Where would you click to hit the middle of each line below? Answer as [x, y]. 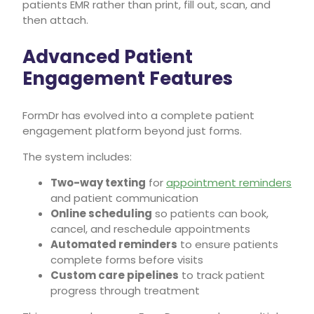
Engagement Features [128, 78]
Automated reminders [114, 244]
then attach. [55, 20]
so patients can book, [210, 213]
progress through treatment [125, 290]
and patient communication [124, 198]
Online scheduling [101, 213]
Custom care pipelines [115, 275]
